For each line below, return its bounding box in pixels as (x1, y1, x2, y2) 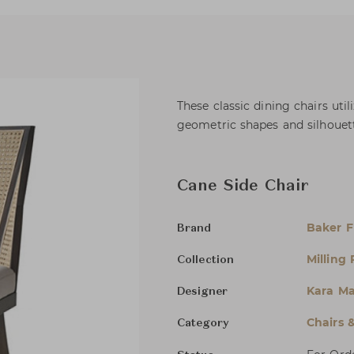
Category (177, 318, 229, 329)
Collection (177, 254, 234, 265)
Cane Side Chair (177, 179, 310, 194)
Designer (177, 286, 228, 297)
